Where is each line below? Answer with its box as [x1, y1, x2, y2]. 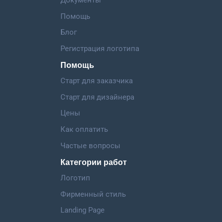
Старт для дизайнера [60, 92, 135, 102]
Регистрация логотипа [60, 44, 140, 54]
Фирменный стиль [60, 189, 126, 199]
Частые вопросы [60, 141, 121, 151]
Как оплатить [60, 125, 109, 134]
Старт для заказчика [60, 76, 133, 85]
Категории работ [60, 157, 127, 166]
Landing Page [60, 206, 105, 215]
